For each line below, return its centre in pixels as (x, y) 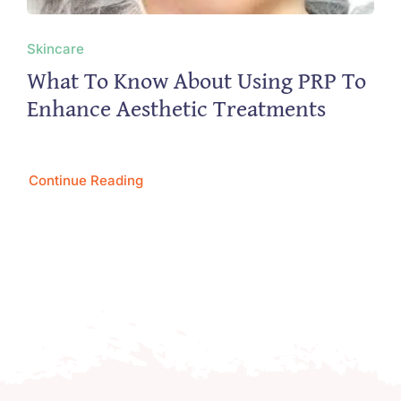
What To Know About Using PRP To (196, 81)
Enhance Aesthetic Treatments (176, 108)
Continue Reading (85, 181)
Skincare (55, 49)
